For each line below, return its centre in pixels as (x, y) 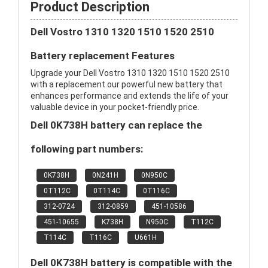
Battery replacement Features (103, 56)
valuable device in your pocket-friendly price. (115, 107)
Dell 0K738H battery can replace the (116, 125)
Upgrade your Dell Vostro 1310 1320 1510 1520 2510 (130, 73)
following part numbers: (87, 149)
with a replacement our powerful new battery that (127, 84)
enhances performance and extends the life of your (130, 96)
